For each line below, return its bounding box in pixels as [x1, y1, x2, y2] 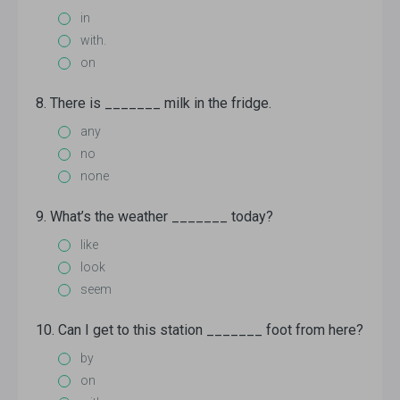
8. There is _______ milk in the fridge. [36, 95, 271, 112]
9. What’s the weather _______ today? [36, 208, 273, 225]
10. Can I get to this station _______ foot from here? [36, 321, 363, 338]
